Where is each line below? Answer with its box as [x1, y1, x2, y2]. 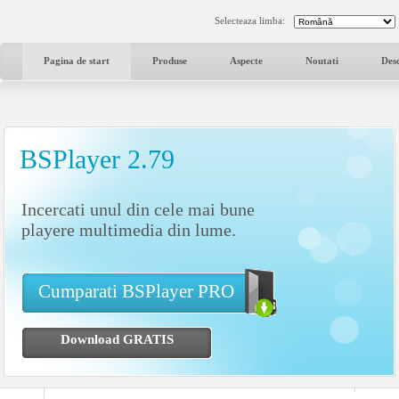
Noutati [305, 55, 338, 66]
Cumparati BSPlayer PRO [38, 281, 234, 302]
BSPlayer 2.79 [20, 144, 175, 174]
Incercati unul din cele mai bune [21, 199, 255, 219]
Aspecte [230, 55, 263, 66]
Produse [152, 55, 187, 66]
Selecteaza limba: [215, 15, 285, 26]
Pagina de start [44, 55, 110, 66]
